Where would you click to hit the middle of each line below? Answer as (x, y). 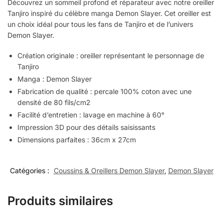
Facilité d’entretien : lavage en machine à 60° (91, 115)
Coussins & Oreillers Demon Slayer (109, 171)
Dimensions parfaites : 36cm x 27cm (77, 140)
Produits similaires (60, 201)
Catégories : (30, 171)
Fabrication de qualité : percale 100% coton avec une (105, 92)
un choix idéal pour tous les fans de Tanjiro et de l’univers (100, 24)
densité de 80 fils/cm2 (54, 103)
